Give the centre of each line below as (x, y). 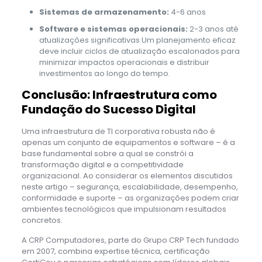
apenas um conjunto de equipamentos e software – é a (128, 142)
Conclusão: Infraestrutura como (119, 94)
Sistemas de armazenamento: (104, 12)
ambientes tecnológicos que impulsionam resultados (124, 209)
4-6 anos (187, 12)
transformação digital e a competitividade (102, 164)
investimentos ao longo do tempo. (104, 73)
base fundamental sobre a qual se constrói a (107, 153)
